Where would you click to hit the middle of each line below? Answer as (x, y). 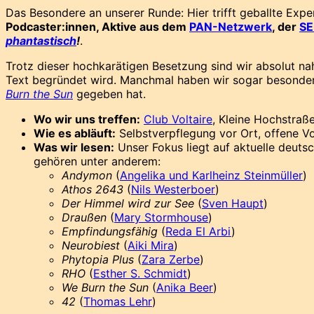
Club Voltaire (178, 119)
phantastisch (41, 40)
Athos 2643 (93, 189)
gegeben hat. (109, 94)
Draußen (86, 217)
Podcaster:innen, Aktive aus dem (97, 26)
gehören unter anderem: (97, 161)
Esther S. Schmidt (140, 273)
